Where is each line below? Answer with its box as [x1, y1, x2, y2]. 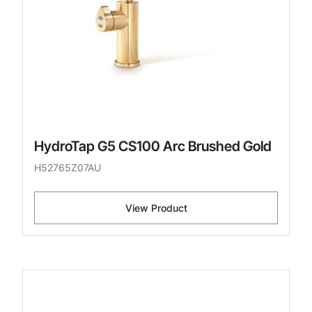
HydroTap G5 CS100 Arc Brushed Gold [34, 138, 272, 155]
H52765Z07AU [34, 162, 101, 174]
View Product [125, 202, 187, 214]
